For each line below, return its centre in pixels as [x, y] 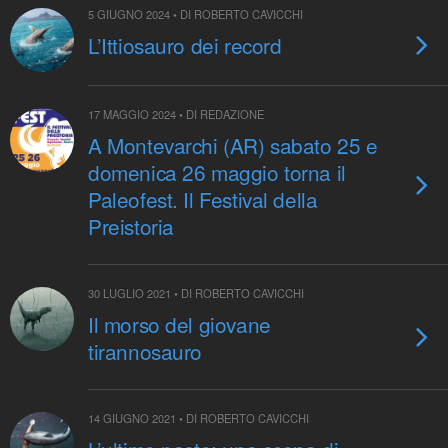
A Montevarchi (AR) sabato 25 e [233, 145]
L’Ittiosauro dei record [185, 45]
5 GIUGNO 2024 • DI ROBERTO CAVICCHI [195, 14]
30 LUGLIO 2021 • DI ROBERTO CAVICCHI [196, 293]
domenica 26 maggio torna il [217, 172]
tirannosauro [145, 351]
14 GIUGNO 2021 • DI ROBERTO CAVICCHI [198, 418]
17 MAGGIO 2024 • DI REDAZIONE [176, 114]
